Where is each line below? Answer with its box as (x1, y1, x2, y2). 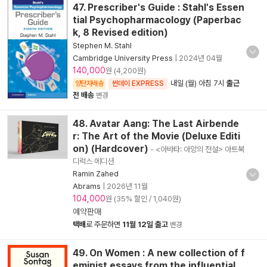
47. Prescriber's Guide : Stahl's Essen (73, 2, 244, 13)
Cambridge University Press (73, 54, 173, 63)
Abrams (73, 182, 101, 191)
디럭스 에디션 (73, 157, 114, 166)
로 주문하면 (86, 220, 122, 229)
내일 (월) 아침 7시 (170, 79, 226, 88)
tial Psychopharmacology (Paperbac (73, 14, 241, 26)
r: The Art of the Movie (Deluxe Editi (73, 131, 240, 142)
